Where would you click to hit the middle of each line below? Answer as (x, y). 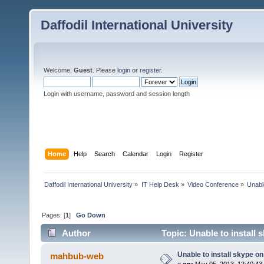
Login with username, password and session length (117, 94)
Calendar (136, 154)
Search (105, 154)
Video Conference (213, 184)
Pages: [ (54, 215)
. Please (105, 70)
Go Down (91, 215)
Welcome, (59, 70)
